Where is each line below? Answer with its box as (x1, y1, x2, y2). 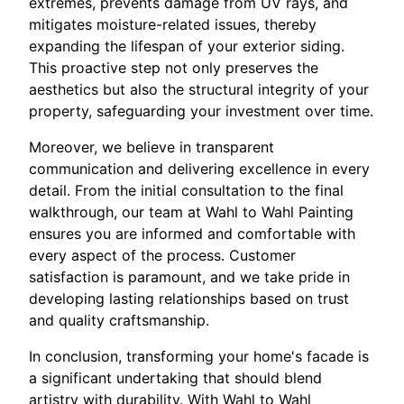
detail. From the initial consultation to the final (29, 181, 344, 200)
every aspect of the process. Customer (29, 246, 296, 265)
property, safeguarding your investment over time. (29, 102, 373, 121)
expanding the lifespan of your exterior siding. (29, 37, 344, 56)
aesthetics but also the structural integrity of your (29, 80, 369, 99)
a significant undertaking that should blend (29, 369, 322, 388)
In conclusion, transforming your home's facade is (29, 347, 369, 366)
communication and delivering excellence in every (29, 160, 370, 179)
